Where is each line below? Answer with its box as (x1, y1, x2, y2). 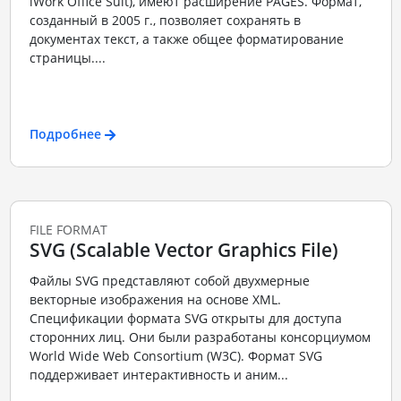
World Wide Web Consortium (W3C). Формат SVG (29, 346, 322, 364)
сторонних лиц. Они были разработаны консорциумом (29, 328, 371, 346)
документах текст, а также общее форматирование (29, 30, 344, 48)
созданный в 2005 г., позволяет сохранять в (29, 12, 301, 30)
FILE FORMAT (29, 221, 107, 239)
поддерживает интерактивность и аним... (29, 365, 288, 383)
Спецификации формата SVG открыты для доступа (29, 309, 342, 327)
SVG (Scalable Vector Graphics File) (29, 237, 338, 263)
